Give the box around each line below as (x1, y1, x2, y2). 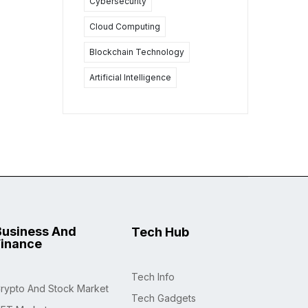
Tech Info (131, 271, 175, 283)
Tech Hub (131, 225, 189, 240)
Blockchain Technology (89, 47, 184, 58)
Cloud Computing (89, 21, 160, 32)
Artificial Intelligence (89, 72, 171, 83)
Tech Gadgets (131, 292, 196, 305)
